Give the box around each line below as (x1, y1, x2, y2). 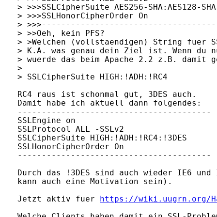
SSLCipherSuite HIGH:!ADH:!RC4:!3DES (17, 133, 187, 142)
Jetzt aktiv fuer (17, 194, 100, 203)
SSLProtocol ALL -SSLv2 (17, 124, 124, 134)
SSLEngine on (17, 116, 76, 125)
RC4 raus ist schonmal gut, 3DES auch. (17, 90, 197, 99)
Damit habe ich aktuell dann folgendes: (17, 98, 201, 108)
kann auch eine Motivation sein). (17, 177, 172, 186)
